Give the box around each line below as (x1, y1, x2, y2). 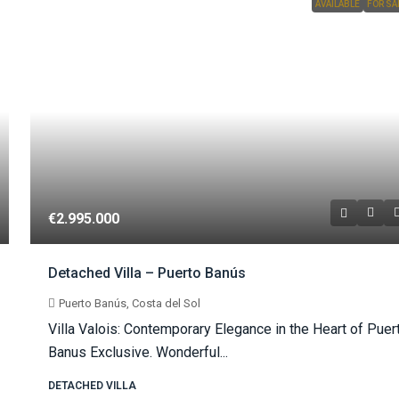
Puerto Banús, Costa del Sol (59, 296, 201, 310)
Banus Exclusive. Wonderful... (48, 343, 229, 361)
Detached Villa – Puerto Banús (48, 264, 247, 281)
